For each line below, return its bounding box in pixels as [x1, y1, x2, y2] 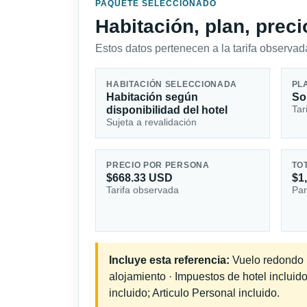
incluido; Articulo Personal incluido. [109, 287, 280, 299]
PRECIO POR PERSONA [106, 161, 210, 170]
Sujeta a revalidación [106, 116, 197, 127]
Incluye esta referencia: [109, 254, 230, 267]
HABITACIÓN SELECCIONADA [106, 79, 238, 88]
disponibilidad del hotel [106, 103, 228, 116]
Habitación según [106, 90, 199, 103]
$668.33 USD [106, 172, 173, 184]
